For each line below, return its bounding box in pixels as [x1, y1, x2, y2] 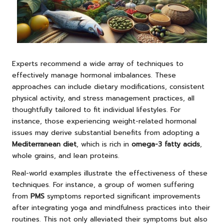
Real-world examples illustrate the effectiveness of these [12, 167, 207, 178]
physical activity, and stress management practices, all [12, 92, 194, 103]
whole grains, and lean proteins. [12, 150, 119, 161]
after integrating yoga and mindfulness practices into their [12, 202, 210, 213]
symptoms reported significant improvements [44, 190, 200, 201]
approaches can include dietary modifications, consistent [12, 81, 204, 92]
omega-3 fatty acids [131, 138, 200, 149]
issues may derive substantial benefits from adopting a [12, 127, 199, 138]
